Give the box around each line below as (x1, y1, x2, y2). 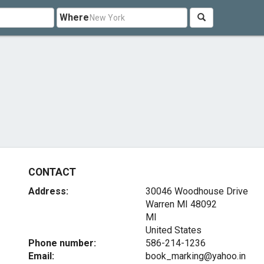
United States (145, 225, 202, 236)
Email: (28, 250, 55, 262)
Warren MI (145, 199, 188, 210)
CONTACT (28, 166, 76, 178)
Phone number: (28, 237, 97, 249)
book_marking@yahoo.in (145, 250, 246, 262)
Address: (28, 186, 69, 197)
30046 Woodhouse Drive (145, 186, 248, 197)
